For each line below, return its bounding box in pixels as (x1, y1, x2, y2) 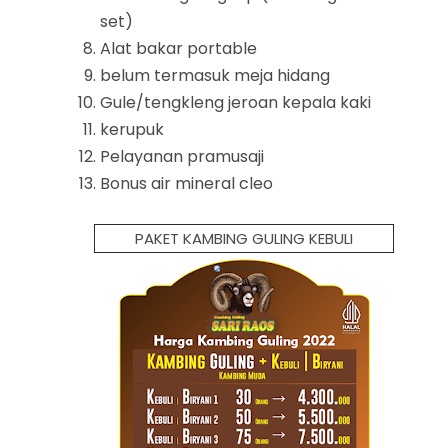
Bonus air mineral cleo (100, 171, 273, 195)
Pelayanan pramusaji (100, 144, 264, 168)
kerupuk (100, 117, 164, 141)
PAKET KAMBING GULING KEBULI (135, 227, 353, 249)
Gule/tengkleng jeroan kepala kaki (100, 90, 371, 114)
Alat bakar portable (100, 36, 257, 60)
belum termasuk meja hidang (100, 63, 330, 87)
